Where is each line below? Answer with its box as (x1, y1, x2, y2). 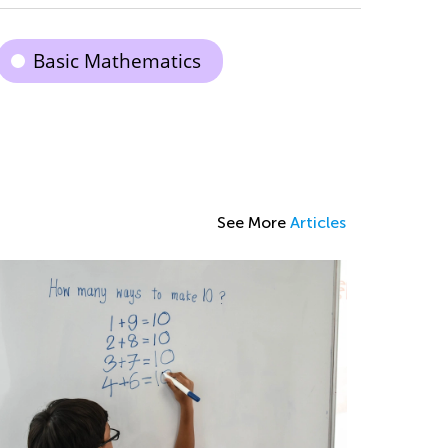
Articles (290, 212, 346, 232)
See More (217, 212, 290, 232)
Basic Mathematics (32, 47, 201, 74)
